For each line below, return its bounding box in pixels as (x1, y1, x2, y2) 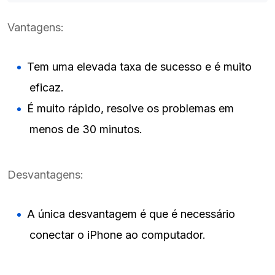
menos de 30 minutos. (29, 122, 142, 136)
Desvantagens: (7, 168, 83, 181)
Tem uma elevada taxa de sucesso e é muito (27, 60, 252, 73)
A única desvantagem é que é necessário (27, 207, 235, 220)
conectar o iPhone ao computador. (29, 228, 206, 241)
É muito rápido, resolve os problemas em (27, 101, 234, 115)
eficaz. (29, 80, 64, 94)
